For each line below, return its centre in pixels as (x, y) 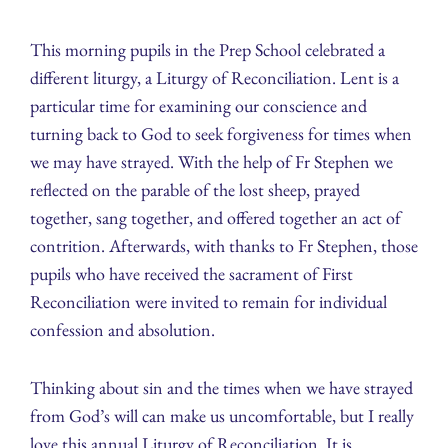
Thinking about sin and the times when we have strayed (221, 387)
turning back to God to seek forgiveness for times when (221, 133)
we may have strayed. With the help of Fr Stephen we (211, 161)
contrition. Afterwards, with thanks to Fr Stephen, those (224, 245)
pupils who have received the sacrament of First (191, 273)
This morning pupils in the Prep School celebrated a (207, 49)
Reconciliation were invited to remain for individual (208, 301)
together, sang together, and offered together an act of (215, 217)
